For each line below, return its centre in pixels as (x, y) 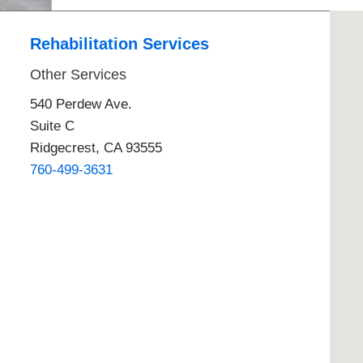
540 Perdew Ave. (81, 104)
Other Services (79, 75)
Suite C (53, 126)
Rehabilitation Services (120, 44)
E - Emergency (120, 23)
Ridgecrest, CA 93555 (96, 147)
